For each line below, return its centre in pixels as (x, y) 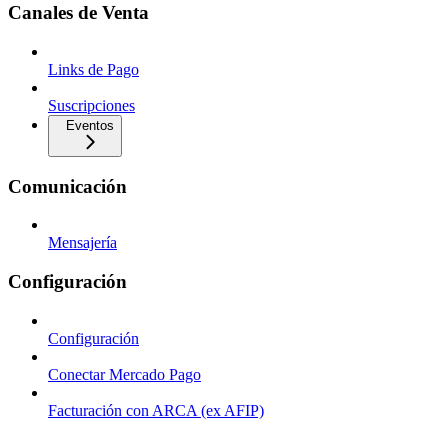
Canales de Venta (78, 13)
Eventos (90, 125)
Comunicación (67, 186)
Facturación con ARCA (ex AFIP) (156, 410)
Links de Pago (93, 69)
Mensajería (82, 243)
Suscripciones (91, 105)
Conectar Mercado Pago (124, 374)
